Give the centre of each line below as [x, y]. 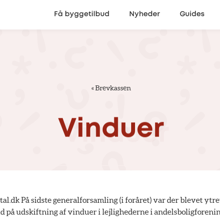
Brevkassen [113, 88]
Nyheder [145, 14]
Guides [192, 14]
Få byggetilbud [82, 14]
